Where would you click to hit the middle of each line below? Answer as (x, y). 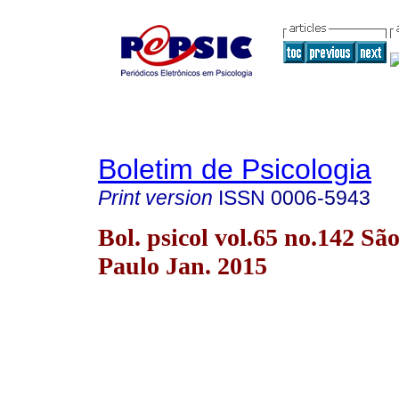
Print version (155, 198)
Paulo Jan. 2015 (183, 265)
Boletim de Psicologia (235, 169)
